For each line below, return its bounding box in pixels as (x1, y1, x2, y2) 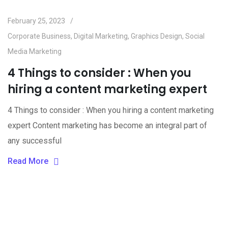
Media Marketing (8, 47, 62, 55)
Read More (8, 156, 48, 166)
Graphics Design (131, 32, 182, 40)
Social (185, 32, 205, 40)
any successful (8, 135, 62, 146)
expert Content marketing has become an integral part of (8, 120, 207, 130)
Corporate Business (8, 32, 71, 40)
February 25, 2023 (8, 16, 65, 25)
